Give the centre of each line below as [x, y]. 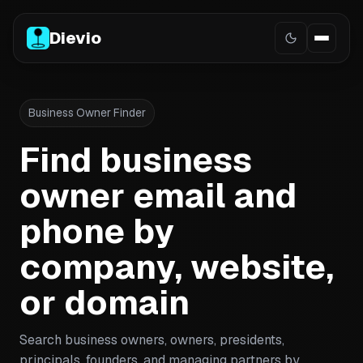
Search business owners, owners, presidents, [152, 340]
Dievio [75, 38]
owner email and [158, 195]
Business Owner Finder [87, 113]
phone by [97, 231]
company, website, [177, 267]
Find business [136, 160]
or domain [105, 302]
